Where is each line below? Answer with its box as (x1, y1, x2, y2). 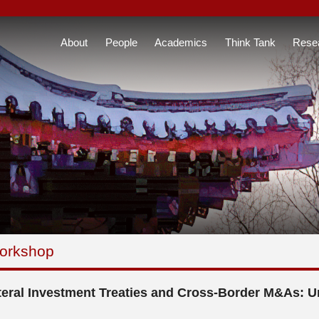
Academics (155, 36, 207, 48)
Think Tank (224, 36, 276, 48)
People (105, 36, 137, 48)
